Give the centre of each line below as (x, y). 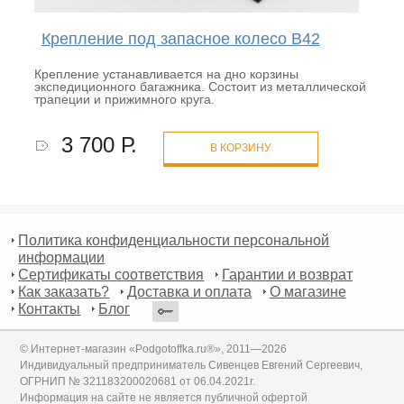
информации (62, 258)
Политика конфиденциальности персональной (174, 241)
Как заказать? (64, 292)
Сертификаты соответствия (111, 275)
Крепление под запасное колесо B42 (180, 38)
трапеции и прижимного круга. (124, 99)
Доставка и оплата (190, 292)
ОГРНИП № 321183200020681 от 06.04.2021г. (138, 382)
